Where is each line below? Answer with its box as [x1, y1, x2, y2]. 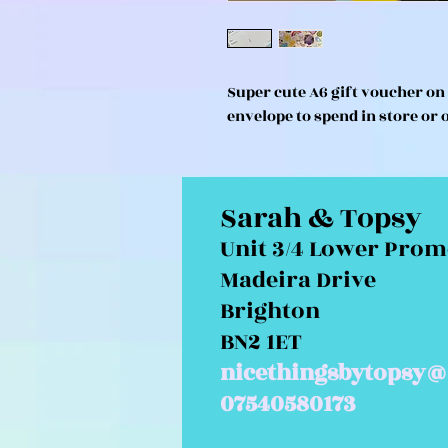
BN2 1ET [220, 325, 357, 359]
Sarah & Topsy [220, 197, 422, 240]
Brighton [220, 294, 320, 328]
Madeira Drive [220, 263, 376, 297]
